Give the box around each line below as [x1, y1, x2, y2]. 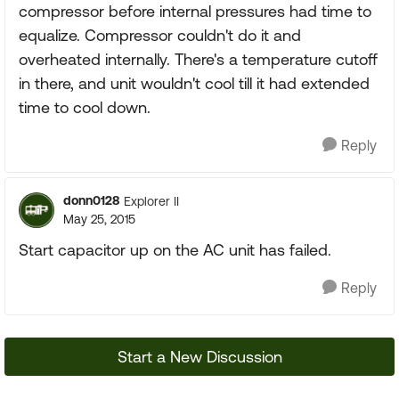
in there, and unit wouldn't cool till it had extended [19, 74, 370, 93]
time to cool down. [19, 98, 151, 117]
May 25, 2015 [63, 212, 135, 226]
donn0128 [63, 193, 119, 208]
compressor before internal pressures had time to [19, 2, 371, 20]
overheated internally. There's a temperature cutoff [19, 50, 378, 69]
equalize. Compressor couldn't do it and [19, 26, 301, 45]
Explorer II [124, 193, 179, 208]
